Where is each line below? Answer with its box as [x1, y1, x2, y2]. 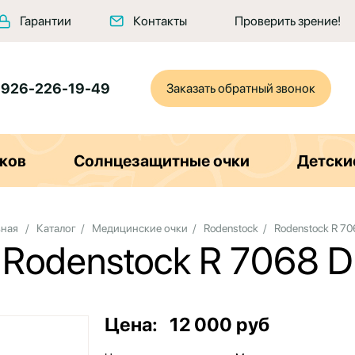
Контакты [133, 13, 187, 29]
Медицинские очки [91, 222, 188, 235]
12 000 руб [170, 313, 270, 336]
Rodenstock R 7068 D [2, 238, 353, 284]
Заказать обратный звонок [166, 80, 316, 96]
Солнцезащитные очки [74, 151, 250, 170]
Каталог [36, 222, 76, 235]
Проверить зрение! [235, 13, 341, 29]
